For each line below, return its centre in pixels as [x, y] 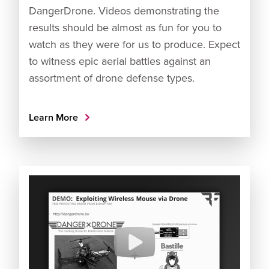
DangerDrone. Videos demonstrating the [124, 11]
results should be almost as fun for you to [125, 28]
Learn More [55, 118]
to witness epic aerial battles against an [120, 61]
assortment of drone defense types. [112, 78]
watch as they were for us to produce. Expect [134, 44]
